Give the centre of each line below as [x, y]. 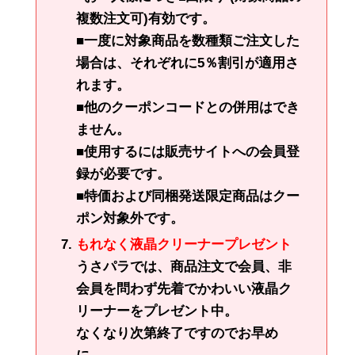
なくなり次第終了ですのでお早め [177, 334]
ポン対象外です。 [130, 219]
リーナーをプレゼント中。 [157, 311]
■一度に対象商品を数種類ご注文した [188, 41]
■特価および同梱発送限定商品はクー [188, 197]
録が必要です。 [123, 174]
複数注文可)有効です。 [146, 19]
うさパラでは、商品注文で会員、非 [184, 267]
